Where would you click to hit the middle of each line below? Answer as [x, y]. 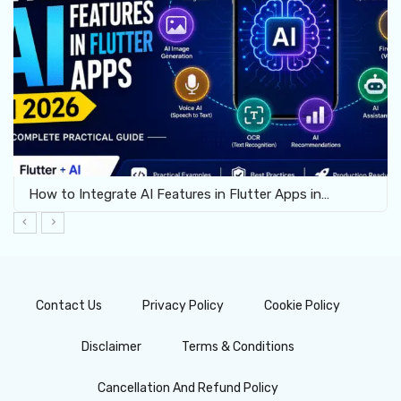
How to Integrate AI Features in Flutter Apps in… [179, 194]
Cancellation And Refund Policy [188, 388]
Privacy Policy [183, 305]
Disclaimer [111, 346]
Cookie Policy [302, 305]
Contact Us [69, 305]
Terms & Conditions [238, 346]
